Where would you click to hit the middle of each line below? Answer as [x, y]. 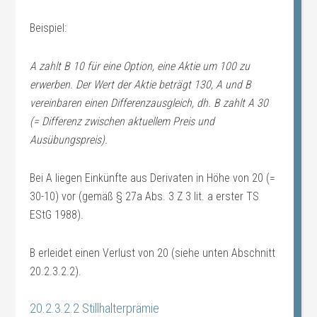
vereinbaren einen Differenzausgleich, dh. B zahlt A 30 [149, 103]
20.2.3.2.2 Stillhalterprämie [95, 308]
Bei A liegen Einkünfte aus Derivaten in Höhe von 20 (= [153, 178]
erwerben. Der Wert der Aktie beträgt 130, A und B [141, 85]
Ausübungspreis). [69, 140]
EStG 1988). [57, 215]
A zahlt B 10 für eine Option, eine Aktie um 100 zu [140, 66]
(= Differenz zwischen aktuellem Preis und [122, 121]
